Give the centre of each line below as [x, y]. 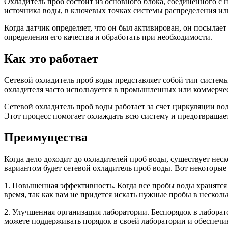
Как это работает [51, 58]
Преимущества [46, 137]
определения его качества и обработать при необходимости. [108, 37]
